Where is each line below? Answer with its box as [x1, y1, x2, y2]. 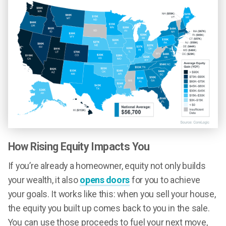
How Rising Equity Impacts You [8, 140, 150, 153]
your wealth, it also [8, 175, 80, 185]
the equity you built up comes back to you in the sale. [8, 203, 210, 213]
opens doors [80, 175, 130, 185]
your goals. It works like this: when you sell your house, [8, 189, 216, 199]
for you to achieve [130, 175, 201, 185]
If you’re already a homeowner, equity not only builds [8, 160, 206, 171]
